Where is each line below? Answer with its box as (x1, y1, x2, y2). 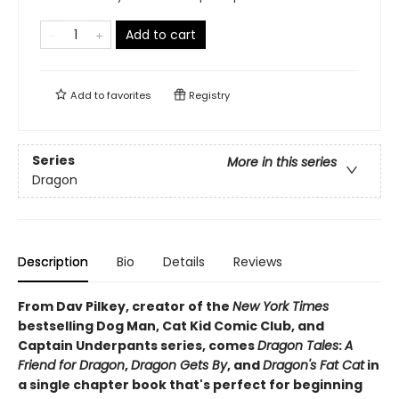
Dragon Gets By (131, 356, 227, 374)
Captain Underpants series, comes (18, 337, 257, 354)
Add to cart (126, 26, 196, 44)
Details (163, 253, 205, 271)
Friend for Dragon (18, 356, 125, 374)
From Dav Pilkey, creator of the (18, 297, 232, 315)
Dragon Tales (257, 337, 338, 354)
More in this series (227, 153, 337, 172)
